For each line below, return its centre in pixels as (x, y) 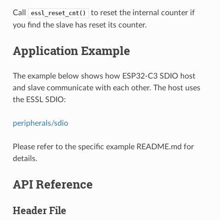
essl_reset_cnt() (58, 13)
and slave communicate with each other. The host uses (106, 88)
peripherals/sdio (40, 123)
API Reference (53, 184)
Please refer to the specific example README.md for (103, 147)
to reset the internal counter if (142, 13)
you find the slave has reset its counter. (80, 25)
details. (25, 158)
